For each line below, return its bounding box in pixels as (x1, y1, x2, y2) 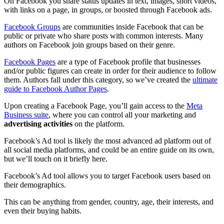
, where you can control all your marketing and (48, 110, 196, 119)
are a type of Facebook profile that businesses (55, 57, 200, 66)
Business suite (4, 110, 48, 119)
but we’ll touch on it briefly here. (4, 154, 107, 163)
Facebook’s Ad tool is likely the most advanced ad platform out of (4, 136, 211, 145)
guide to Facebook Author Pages (4, 84, 107, 93)
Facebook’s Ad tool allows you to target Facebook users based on (4, 171, 210, 180)
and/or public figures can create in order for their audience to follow (4, 66, 216, 75)
